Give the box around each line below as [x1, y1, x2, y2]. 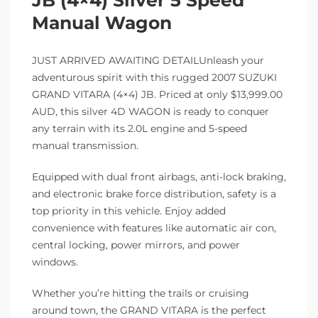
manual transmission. [32, 138, 138, 152]
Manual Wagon [32, 11, 172, 33]
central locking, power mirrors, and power [32, 238, 240, 251]
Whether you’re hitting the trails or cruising [32, 286, 249, 300]
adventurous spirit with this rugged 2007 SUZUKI [32, 70, 277, 84]
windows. [32, 255, 78, 268]
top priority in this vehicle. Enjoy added [32, 204, 226, 217]
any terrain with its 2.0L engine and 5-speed [32, 121, 247, 135]
